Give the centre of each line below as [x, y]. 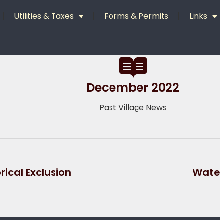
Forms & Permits [137, 16]
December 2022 [133, 88]
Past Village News [133, 107]
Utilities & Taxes [44, 16]
